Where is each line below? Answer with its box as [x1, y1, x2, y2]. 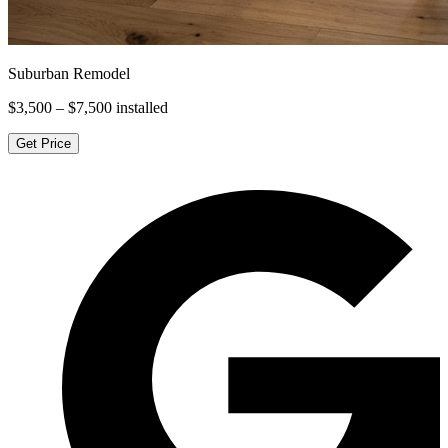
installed [112, 98, 168, 116]
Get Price [16, 135, 71, 151]
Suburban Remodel [8, 64, 130, 82]
